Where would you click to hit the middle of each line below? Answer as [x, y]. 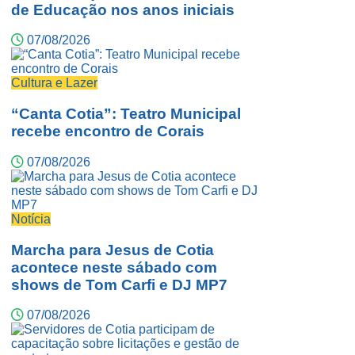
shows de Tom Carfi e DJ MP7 [119, 284]
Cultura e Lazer [54, 83]
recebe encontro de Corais [108, 132]
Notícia [31, 219]
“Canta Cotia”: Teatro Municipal [126, 114]
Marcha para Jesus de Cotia [113, 250]
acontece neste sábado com [114, 267]
